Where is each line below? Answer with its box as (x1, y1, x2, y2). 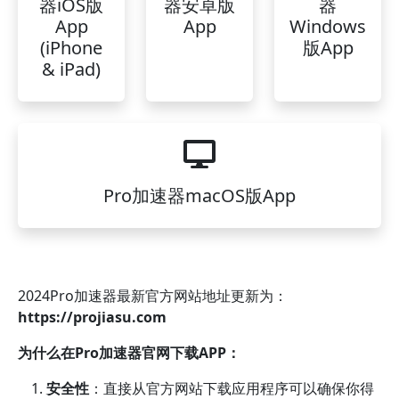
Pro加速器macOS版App (103, 183, 296, 208)
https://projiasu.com (18, 307, 167, 327)
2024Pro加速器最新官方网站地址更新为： (18, 286, 288, 305)
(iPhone (40, 36, 102, 60)
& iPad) (42, 57, 101, 81)
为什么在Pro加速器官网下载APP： (18, 343, 240, 362)
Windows (289, 14, 366, 38)
